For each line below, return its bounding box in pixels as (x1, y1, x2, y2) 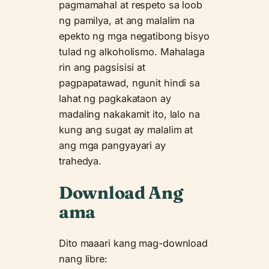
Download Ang (59, 181, 183, 203)
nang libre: (59, 253, 107, 265)
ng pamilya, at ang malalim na (59, 14, 195, 26)
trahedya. (59, 154, 102, 167)
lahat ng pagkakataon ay (59, 92, 171, 104)
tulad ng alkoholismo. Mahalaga (59, 45, 205, 58)
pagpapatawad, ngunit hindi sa (59, 76, 201, 89)
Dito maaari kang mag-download (59, 237, 208, 250)
